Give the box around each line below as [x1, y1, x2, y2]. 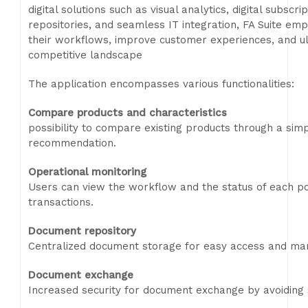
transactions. [28, 196, 93, 208]
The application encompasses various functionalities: [28, 78, 294, 90]
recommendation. [28, 137, 116, 149]
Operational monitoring [28, 166, 146, 178]
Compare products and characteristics [28, 107, 227, 119]
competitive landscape [28, 49, 142, 61]
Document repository [28, 225, 136, 237]
